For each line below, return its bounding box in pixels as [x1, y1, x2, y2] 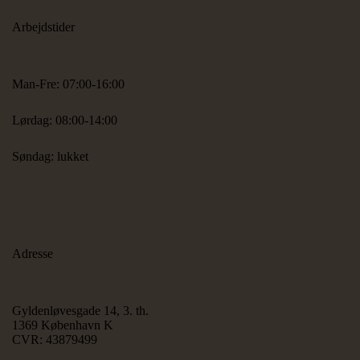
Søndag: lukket [12, 149, 88, 163]
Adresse [12, 247, 53, 261]
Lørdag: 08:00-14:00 [12, 112, 117, 127]
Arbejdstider [12, 19, 75, 34]
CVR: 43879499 [12, 333, 97, 347]
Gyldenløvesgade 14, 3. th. [12, 304, 149, 318]
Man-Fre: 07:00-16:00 [12, 76, 125, 91]
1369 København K [12, 318, 113, 333]
